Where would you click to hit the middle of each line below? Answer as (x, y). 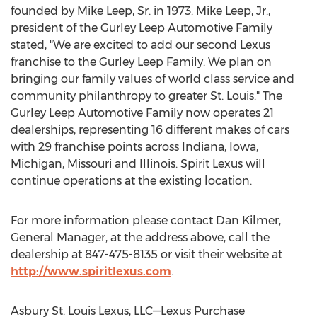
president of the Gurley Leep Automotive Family (142, 28)
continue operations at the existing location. (131, 181)
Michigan (36, 164)
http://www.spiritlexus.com (91, 271)
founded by (44, 11)
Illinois (157, 164)
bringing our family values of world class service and (152, 79)
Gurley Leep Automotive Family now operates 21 (142, 113)
